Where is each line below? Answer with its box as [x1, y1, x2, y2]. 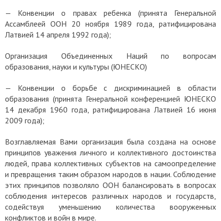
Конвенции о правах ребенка [18, 7, 138, 18]
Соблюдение [173, 169, 216, 179]
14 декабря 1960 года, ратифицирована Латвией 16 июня [5, 104, 216, 114]
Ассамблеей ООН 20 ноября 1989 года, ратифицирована [5, 18, 216, 29]
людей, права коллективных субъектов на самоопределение [5, 158, 216, 168]
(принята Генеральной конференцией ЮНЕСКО [52, 93, 216, 104]
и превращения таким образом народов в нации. [5, 169, 173, 179]
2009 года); [5, 115, 46, 125]
